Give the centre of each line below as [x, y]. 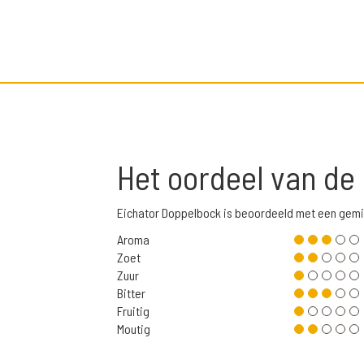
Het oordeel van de [239, 177]
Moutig [134, 329]
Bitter [131, 293]
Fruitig [133, 311]
